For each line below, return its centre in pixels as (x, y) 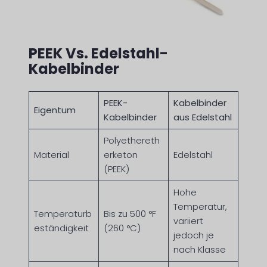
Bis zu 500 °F (130, 214)
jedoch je (193, 235)
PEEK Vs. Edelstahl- (98, 54)
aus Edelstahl (202, 117)
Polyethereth (131, 141)
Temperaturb (63, 214)
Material (51, 155)
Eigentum (55, 110)
